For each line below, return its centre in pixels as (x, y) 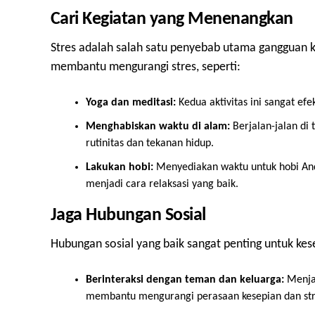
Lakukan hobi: (120, 167)
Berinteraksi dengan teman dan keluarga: (185, 280)
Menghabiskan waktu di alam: (158, 127)
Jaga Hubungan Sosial (128, 216)
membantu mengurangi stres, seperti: (146, 67)
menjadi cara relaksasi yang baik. (162, 184)
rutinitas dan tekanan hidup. (150, 143)
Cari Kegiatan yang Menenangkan (172, 19)
